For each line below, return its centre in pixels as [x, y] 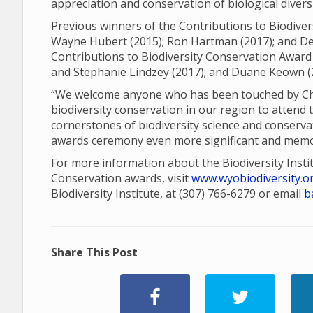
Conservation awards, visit [121, 178]
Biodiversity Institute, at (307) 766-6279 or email [177, 194]
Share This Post [94, 252]
